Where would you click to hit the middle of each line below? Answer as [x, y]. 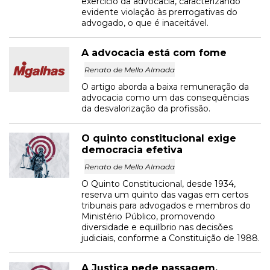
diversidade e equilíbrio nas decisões [157, 227]
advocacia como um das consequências [165, 98]
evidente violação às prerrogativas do [159, 12]
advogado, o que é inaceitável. [145, 23]
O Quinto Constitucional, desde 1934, [159, 184]
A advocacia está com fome [154, 53]
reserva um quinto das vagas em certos [165, 195]
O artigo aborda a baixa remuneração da [165, 87]
